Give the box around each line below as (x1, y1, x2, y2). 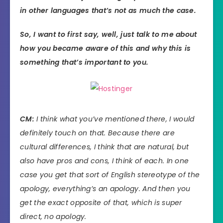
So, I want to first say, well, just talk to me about (20, 29, 197, 40)
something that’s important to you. (20, 57, 149, 68)
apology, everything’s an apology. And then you (20, 184, 191, 194)
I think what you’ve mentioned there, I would (36, 114, 195, 124)
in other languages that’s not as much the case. (20, 5, 199, 15)
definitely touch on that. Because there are (20, 128, 175, 138)
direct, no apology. (20, 212, 87, 222)
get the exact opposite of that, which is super (20, 198, 182, 208)
